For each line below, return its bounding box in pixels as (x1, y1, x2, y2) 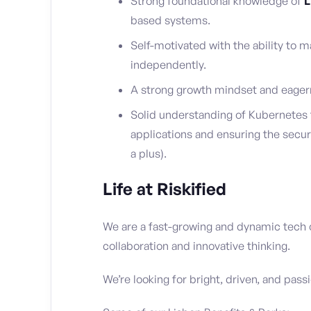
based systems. (131, 13, 210, 28)
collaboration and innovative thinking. (103, 239, 290, 253)
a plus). (131, 146, 167, 161)
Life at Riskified (103, 178, 226, 200)
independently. (131, 58, 206, 72)
